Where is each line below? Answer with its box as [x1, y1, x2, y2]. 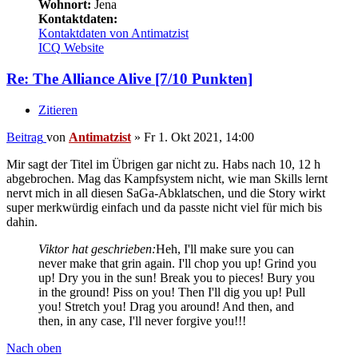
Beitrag [6, 129, 43, 144]
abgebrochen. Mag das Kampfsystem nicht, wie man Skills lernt [6, 171, 328, 185]
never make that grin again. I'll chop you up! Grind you [38, 256, 316, 270]
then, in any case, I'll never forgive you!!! [38, 313, 246, 328]
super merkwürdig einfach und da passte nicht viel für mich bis [6, 200, 322, 214]
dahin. [6, 214, 38, 229]
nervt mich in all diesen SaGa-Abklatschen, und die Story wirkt [6, 185, 325, 200]
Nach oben [6, 340, 62, 355]
